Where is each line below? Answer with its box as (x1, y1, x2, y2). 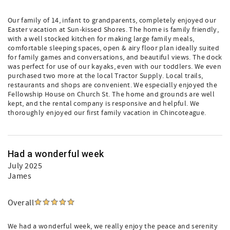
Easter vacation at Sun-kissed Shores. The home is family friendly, (8, 25, 219, 34)
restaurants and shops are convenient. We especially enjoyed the (8, 81, 218, 90)
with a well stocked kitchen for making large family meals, (8, 34, 195, 44)
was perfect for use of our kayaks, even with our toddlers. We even (8, 62, 222, 71)
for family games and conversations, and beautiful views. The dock (8, 53, 222, 62)
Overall (8, 198, 34, 208)
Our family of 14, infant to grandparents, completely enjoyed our (8, 16, 217, 25)
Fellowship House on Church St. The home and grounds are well (8, 90, 215, 99)
